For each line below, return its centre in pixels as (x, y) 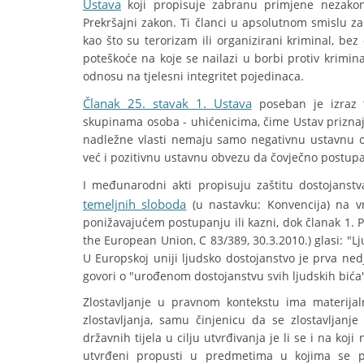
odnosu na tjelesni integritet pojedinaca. (193, 76)
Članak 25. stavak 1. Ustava (167, 103)
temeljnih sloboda (135, 204)
